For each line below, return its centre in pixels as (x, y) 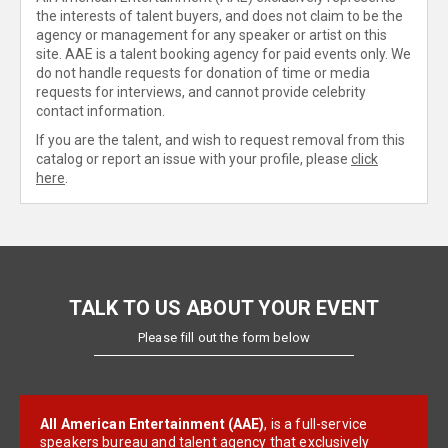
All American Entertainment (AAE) (152, 424)
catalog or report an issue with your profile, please (193, 159)
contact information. (100, 111)
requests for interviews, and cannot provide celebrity (201, 92)
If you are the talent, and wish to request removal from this (220, 140)
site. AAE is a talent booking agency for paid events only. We (223, 54)
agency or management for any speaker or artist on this (211, 35)
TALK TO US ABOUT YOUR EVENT (224, 308)
